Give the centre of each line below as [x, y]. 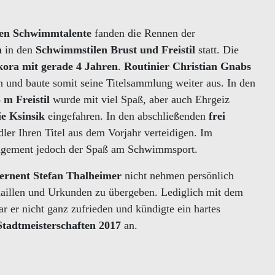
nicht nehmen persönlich [178, 176]
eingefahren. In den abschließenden [127, 116]
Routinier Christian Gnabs [188, 66]
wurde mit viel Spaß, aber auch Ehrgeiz [140, 99]
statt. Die [217, 50]
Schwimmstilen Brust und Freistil [115, 50]
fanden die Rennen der [143, 33]
